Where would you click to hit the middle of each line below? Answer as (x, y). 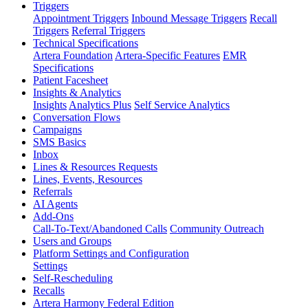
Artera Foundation (73, 55)
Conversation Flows (77, 117)
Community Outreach (217, 228)
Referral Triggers (108, 30)
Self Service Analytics (182, 104)
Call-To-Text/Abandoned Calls (100, 228)
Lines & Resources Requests (95, 166)
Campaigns (57, 129)
